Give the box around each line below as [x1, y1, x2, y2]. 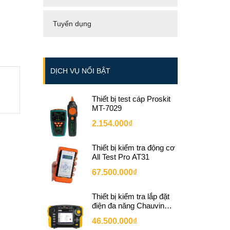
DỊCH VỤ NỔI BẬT [50, 67, 110, 75]
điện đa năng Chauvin [91, 201, 164, 210]
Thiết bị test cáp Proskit [91, 94, 170, 103]
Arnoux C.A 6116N [91, 210, 155, 219]
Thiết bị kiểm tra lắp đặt [91, 192, 169, 201]
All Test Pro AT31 [91, 152, 149, 161]
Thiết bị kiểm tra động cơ [91, 143, 175, 152]
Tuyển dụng [52, 20, 91, 28]
